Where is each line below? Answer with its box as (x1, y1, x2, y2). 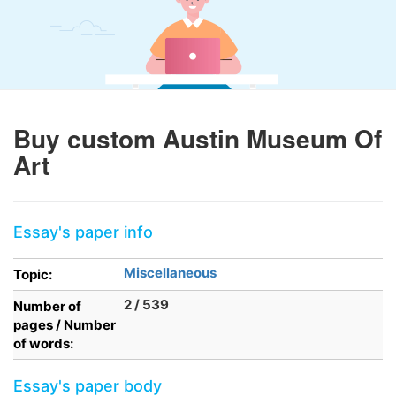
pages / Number (13, 316, 116, 333)
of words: (13, 335, 73, 352)
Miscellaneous (124, 264, 217, 281)
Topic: (13, 266, 52, 283)
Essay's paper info (13, 223, 153, 241)
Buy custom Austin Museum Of (13, 120, 382, 156)
